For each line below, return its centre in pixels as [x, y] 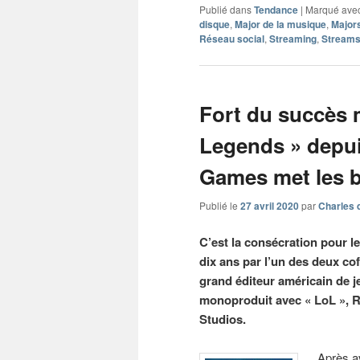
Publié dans [225, 10]
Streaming [293, 39]
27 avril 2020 [270, 205]
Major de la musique [280, 25]
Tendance [276, 10]
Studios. [223, 319]
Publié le [220, 205]
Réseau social [232, 39]
